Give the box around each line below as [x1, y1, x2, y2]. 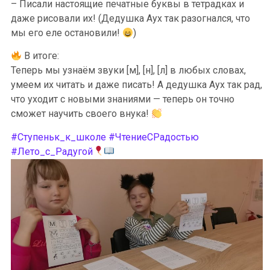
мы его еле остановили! [11, 27, 122, 39]
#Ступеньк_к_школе [11, 131, 106, 143]
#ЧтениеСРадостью [108, 131, 199, 143]
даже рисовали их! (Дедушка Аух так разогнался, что [11, 12, 250, 24]
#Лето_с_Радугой [11, 145, 93, 157]
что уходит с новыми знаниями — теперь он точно [11, 93, 234, 105]
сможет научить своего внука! [11, 108, 151, 120]
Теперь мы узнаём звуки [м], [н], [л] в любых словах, [11, 64, 246, 77]
